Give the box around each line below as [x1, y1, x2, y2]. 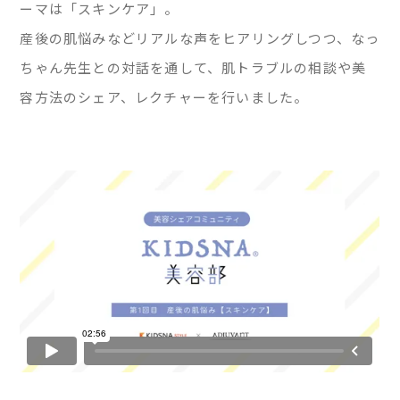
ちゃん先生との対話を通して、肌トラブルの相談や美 [20, 57, 367, 77]
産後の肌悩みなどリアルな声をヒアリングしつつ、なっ [20, 28, 380, 47]
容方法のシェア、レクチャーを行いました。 [20, 87, 309, 106]
